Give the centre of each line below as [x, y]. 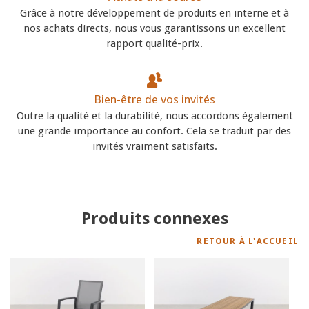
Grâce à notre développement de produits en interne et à [154, 13]
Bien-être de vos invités [154, 99]
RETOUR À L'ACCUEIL [248, 241]
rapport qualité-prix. [154, 43]
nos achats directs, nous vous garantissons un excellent [154, 28]
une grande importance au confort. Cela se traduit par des [154, 131]
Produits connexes [154, 218]
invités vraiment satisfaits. [154, 146]
